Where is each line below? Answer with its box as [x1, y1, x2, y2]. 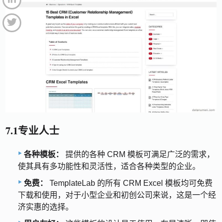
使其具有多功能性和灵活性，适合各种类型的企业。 [18, 162, 200, 170]
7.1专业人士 [5, 123, 60, 138]
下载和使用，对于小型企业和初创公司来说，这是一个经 [18, 190, 216, 199]
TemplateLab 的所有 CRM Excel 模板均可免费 [48, 178, 213, 187]
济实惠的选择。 [18, 202, 73, 211]
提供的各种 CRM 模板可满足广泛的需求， [63, 150, 215, 159]
